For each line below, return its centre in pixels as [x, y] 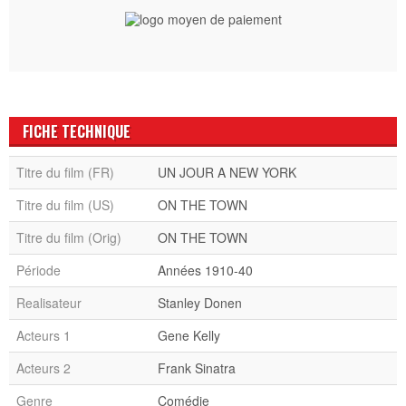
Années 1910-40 [205, 270]
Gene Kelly [189, 335]
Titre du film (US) [65, 204]
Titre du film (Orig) [69, 237]
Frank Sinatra [197, 367]
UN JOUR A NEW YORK [227, 172]
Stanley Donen [200, 302]
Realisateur [49, 302]
